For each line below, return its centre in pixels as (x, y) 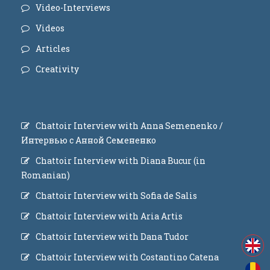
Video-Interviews (73, 8)
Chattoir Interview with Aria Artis (109, 216)
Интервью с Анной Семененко (89, 140)
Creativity (57, 69)
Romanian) (46, 175)
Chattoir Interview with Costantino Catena (127, 257)
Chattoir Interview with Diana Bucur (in (121, 161)
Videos (50, 28)
